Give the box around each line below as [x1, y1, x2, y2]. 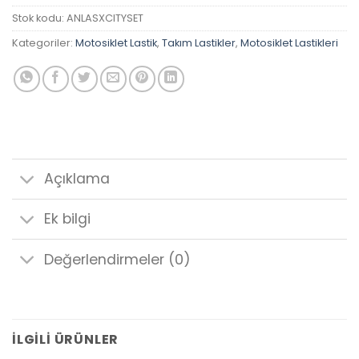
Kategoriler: [12, 35, 75, 50]
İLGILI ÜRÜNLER [12, 330, 119, 349]
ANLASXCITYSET [67, 10, 143, 25]
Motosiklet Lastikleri [240, 35, 338, 50]
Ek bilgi [44, 209, 91, 229]
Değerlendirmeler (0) [44, 249, 192, 269]
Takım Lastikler [162, 35, 236, 50]
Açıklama [44, 169, 111, 189]
